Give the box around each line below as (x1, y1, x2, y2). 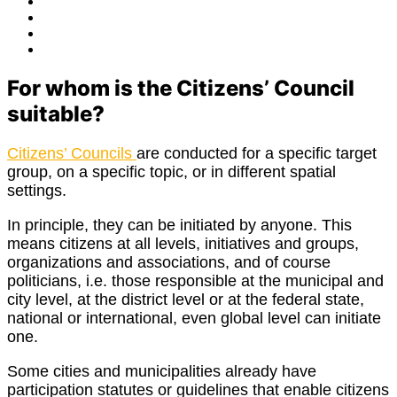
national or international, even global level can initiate (7, 308, 381, 327)
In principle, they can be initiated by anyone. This (7, 215, 352, 234)
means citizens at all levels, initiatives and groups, (7, 234, 359, 253)
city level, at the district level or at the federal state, (7, 290, 364, 308)
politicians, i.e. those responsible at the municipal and (7, 271, 384, 290)
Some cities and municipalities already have (7, 362, 316, 380)
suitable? (7, 100, 105, 127)
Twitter (42, 9, 83, 24)
